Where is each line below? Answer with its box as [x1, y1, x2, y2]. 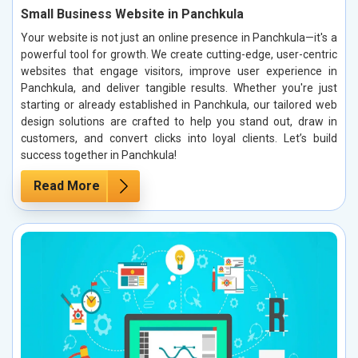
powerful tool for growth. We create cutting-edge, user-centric [21, 48, 337, 62]
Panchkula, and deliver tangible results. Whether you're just [21, 82, 337, 95]
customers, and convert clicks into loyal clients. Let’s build [21, 132, 337, 145]
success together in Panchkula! [21, 149, 177, 162]
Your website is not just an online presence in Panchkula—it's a [21, 31, 337, 45]
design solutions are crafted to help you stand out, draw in [21, 115, 337, 129]
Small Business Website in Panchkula [21, 6, 244, 22]
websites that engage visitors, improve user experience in [21, 65, 337, 78]
